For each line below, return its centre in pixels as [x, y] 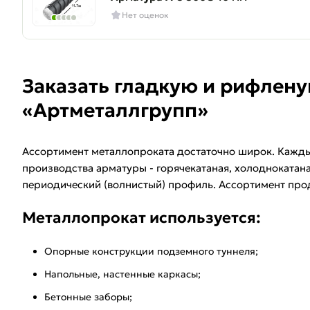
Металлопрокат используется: [142, 218]
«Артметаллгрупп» [115, 110]
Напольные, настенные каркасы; [122, 274]
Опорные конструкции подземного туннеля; [151, 251]
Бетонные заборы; [88, 297]
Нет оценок [145, 15]
